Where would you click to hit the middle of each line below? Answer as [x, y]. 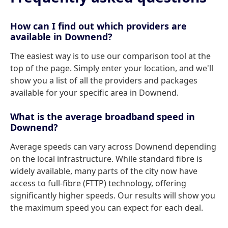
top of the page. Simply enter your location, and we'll [112, 68]
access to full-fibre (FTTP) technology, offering [98, 183]
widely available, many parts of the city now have [104, 171]
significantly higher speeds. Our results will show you [113, 195]
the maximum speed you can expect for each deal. [107, 208]
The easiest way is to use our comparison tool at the [110, 56]
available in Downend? [61, 37]
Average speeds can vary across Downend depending [113, 147]
